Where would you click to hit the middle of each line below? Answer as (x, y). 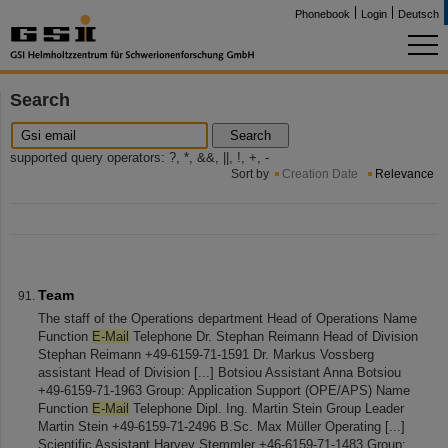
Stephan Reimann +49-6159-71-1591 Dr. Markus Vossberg (206, 354)
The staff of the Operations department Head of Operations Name (227, 318)
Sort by (250, 174)
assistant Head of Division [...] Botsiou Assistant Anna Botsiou (219, 372)
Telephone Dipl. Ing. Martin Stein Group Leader (266, 408)
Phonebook (322, 14)
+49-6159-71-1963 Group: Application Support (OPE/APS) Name (224, 390)
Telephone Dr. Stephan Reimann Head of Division (273, 336)
